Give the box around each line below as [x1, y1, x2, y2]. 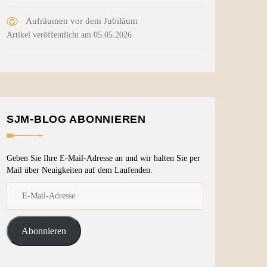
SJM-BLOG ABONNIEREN [7, 113, 146, 126]
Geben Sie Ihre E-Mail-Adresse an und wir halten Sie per [7, 154, 200, 163]
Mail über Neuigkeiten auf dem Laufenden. [7, 166, 153, 175]
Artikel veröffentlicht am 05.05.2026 [7, 30, 132, 40]
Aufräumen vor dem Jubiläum [26, 16, 138, 26]
